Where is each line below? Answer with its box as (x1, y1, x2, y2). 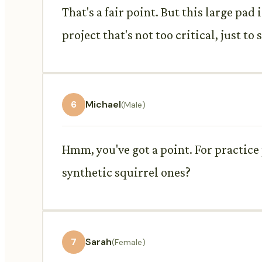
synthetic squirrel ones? (62, 164, 191, 180)
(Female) (112, 236, 146, 247)
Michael (85, 98, 121, 111)
